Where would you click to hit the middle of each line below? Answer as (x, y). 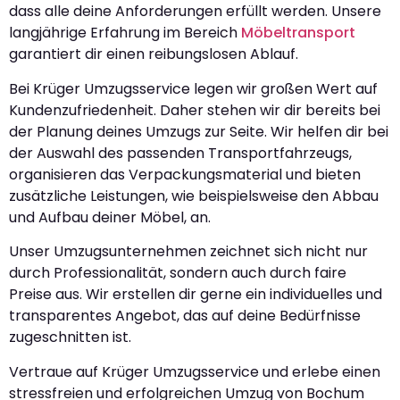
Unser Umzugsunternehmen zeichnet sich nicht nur (188, 252)
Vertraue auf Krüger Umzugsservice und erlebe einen (195, 371)
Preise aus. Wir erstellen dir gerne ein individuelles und (196, 295)
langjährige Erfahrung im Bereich (125, 33)
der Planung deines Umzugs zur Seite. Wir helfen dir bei (199, 131)
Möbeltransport (298, 33)
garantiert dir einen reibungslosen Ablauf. (154, 54)
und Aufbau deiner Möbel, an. (110, 217)
